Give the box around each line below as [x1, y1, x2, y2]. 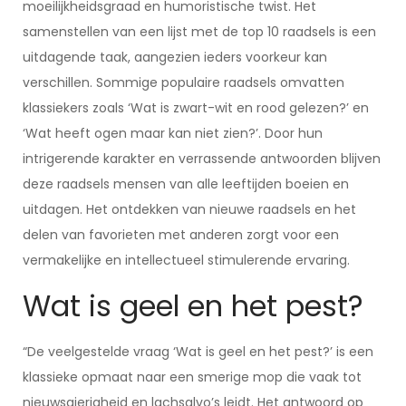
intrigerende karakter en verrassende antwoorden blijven [23, 150, 381, 168]
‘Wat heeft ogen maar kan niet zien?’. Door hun [23, 124, 323, 142]
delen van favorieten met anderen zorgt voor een [23, 226, 339, 244]
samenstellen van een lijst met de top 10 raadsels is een [23, 23, 376, 41]
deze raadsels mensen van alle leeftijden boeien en [23, 175, 349, 193]
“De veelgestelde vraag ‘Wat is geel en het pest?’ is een [23, 343, 373, 361]
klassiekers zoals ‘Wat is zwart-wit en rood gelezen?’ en [23, 99, 369, 117]
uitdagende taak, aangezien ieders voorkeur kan [23, 48, 327, 66]
